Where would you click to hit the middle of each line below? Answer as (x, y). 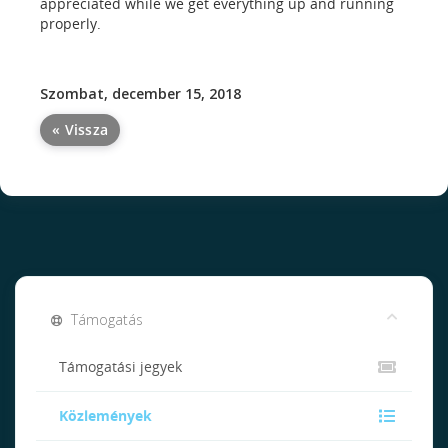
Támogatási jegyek (116, 367)
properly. (70, 23)
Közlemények (101, 416)
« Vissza (80, 129)
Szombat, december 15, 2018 (140, 93)
